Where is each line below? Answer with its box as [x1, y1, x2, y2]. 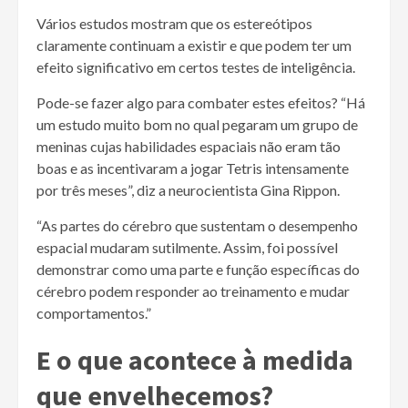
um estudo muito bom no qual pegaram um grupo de [36, 115, 358, 133]
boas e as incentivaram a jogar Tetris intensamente [36, 158, 349, 177]
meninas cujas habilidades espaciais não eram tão [36, 137, 341, 155]
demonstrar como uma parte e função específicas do [36, 260, 360, 278]
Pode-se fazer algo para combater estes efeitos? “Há [36, 93, 365, 111]
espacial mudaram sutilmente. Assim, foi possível [36, 238, 338, 256]
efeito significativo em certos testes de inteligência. [36, 57, 355, 76]
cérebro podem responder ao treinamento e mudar [36, 281, 350, 300]
